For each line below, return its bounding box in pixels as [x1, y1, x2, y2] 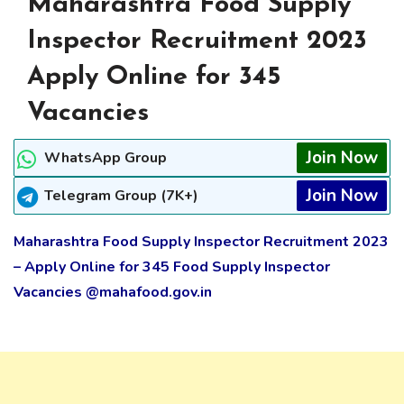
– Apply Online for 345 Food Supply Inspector [14, 257, 330, 278]
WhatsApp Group [44, 148, 167, 169]
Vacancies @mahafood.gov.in [14, 282, 212, 303]
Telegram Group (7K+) [44, 186, 198, 207]
